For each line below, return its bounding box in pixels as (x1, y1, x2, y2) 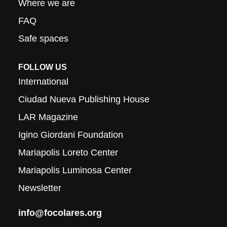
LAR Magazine (18, 112, 79, 123)
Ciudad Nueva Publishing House (18, 94, 150, 105)
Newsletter (18, 183, 62, 194)
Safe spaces (18, 33, 69, 44)
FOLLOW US (18, 63, 67, 72)
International (18, 77, 69, 87)
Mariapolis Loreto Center (18, 147, 119, 158)
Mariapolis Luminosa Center (18, 165, 132, 176)
